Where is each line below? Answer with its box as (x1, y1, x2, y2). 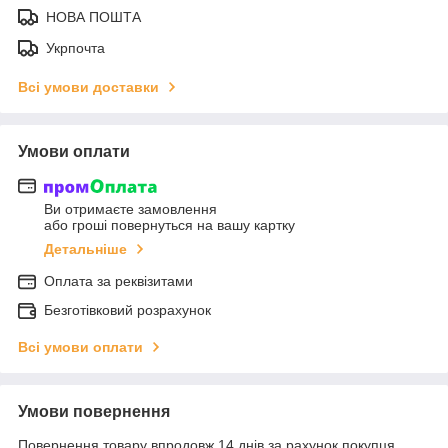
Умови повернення (18, 403, 170, 421)
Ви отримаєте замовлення (44, 201, 217, 218)
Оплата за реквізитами (44, 273, 193, 290)
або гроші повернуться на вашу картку (44, 217, 295, 234)
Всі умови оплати (18, 339, 143, 356)
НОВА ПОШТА (46, 8, 141, 25)
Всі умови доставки (18, 78, 159, 95)
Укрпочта (46, 39, 105, 56)
